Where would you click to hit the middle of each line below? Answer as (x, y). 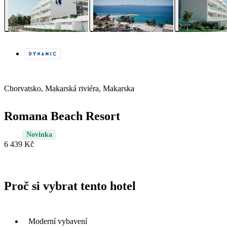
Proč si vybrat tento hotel (70, 186)
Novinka (39, 135)
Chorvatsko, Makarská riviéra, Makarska (69, 89)
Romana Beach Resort (62, 116)
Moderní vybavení (58, 221)
